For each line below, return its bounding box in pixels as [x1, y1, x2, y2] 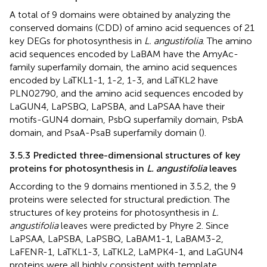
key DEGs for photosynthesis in [10, 35, 144, 46]
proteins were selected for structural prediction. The [10, 193, 230, 205]
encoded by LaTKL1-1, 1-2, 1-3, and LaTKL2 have [10, 74, 218, 86]
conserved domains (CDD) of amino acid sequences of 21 [10, 21, 254, 33]
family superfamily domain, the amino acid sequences [10, 61, 237, 73]
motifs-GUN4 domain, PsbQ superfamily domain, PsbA [10, 113, 243, 125]
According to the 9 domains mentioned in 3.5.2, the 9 [10, 180, 236, 192]
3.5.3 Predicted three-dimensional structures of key [10, 149, 240, 161]
